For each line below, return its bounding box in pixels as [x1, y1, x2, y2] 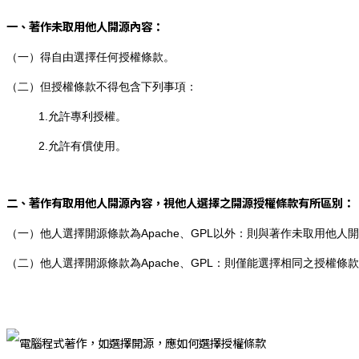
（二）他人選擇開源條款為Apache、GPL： [6, 256, 224, 269]
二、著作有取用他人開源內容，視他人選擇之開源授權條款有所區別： [6, 193, 354, 211]
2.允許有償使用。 [6, 139, 127, 152]
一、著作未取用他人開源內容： [6, 17, 163, 34]
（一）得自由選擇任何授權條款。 [6, 50, 175, 63]
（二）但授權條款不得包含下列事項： [6, 79, 197, 93]
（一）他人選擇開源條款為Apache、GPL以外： [6, 226, 247, 240]
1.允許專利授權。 [6, 109, 127, 123]
